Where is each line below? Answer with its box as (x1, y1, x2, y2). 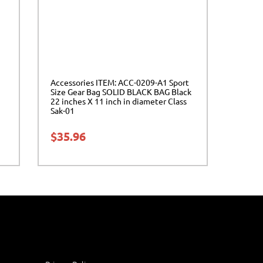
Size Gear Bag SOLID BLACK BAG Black (50, 86, 191, 97)
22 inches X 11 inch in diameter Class (50, 95, 187, 106)
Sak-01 (50, 104, 75, 116)
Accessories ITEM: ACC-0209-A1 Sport (50, 76, 189, 87)
